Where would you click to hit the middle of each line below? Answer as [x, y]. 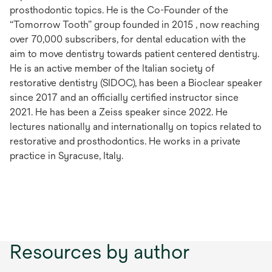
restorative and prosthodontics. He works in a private [125, 141]
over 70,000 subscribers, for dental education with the [128, 39]
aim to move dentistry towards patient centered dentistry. [134, 54]
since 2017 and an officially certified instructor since [124, 97]
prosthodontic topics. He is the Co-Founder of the [119, 10]
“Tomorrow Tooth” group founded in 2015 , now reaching [134, 25]
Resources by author [100, 252]
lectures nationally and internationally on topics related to [136, 127]
